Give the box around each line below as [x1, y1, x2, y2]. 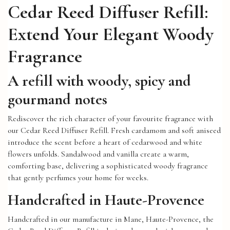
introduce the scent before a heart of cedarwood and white [8, 137, 202, 148]
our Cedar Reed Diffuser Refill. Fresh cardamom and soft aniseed [8, 125, 221, 136]
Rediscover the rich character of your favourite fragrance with [8, 113, 213, 124]
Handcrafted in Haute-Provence [8, 190, 204, 209]
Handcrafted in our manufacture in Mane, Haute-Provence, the [8, 214, 214, 225]
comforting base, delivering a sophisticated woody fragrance [8, 161, 208, 171]
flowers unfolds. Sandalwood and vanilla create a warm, [8, 149, 189, 160]
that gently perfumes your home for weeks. [8, 172, 148, 183]
